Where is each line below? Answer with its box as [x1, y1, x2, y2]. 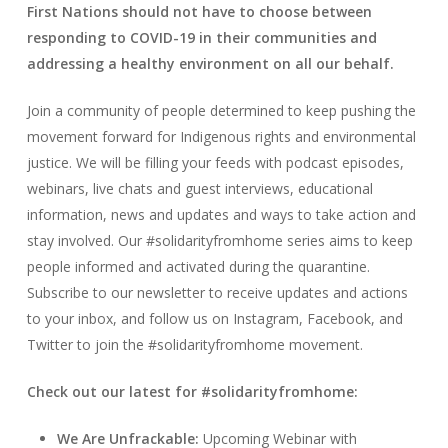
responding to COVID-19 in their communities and [26, 28, 377, 47]
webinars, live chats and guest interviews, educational [26, 179, 373, 198]
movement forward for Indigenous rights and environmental [26, 127, 416, 146]
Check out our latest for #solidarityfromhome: [26, 382, 358, 401]
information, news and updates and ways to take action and [26, 205, 416, 224]
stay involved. [26, 231, 118, 250]
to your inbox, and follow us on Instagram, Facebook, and [26, 309, 403, 328]
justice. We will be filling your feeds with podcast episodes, [26, 153, 404, 172]
